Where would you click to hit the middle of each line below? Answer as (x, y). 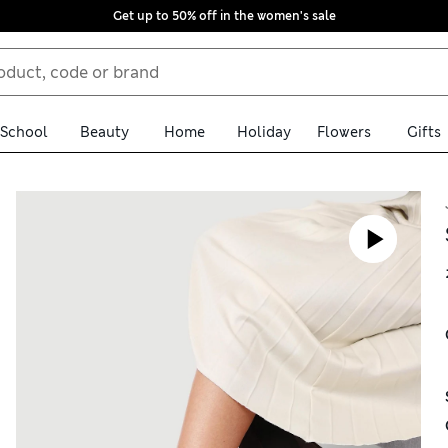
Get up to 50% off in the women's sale (224, 16)
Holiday (264, 131)
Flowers (344, 131)
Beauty (104, 131)
